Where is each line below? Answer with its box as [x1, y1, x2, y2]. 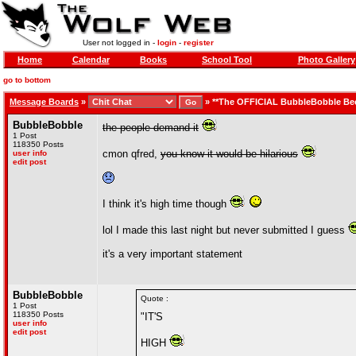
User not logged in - [82, 38, 157, 47]
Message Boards [10, 97, 79, 106]
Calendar [72, 55, 110, 64]
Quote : [141, 294, 168, 303]
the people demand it [103, 122, 199, 133]
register [183, 38, 214, 47]
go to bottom [3, 75, 51, 84]
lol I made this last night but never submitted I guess [103, 224, 348, 236]
